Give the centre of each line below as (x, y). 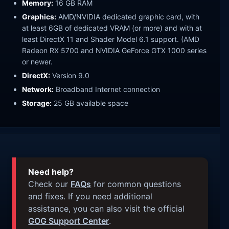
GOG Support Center (69, 221)
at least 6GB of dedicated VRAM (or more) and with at (112, 28)
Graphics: (39, 17)
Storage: (37, 103)
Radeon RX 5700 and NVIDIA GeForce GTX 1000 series (114, 51)
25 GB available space (90, 103)
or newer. (38, 62)
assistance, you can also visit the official (107, 208)
